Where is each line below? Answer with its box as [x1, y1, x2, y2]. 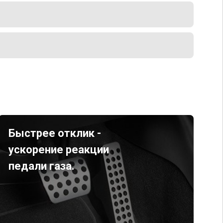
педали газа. [8, 160, 75, 172]
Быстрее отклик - [8, 127, 101, 139]
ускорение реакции [8, 143, 109, 156]
